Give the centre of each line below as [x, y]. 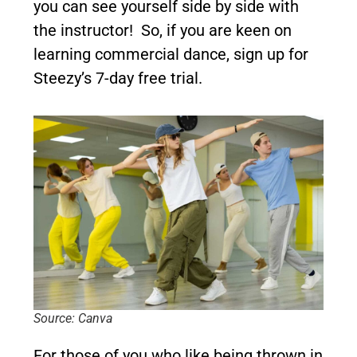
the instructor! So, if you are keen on [163, 30]
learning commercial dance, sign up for [171, 54]
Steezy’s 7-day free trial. [118, 78]
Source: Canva [73, 319]
